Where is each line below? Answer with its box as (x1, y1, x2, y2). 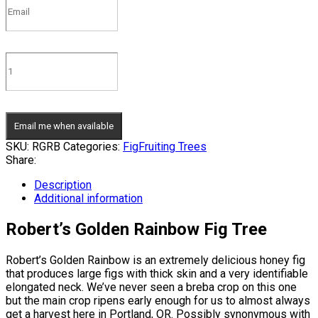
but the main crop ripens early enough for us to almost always (6, 293, 310, 307)
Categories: (63, 139, 120, 153)
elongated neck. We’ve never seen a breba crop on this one (6, 280, 297, 294)
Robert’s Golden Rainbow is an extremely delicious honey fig (6, 253, 305, 267)
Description (34, 177, 92, 192)
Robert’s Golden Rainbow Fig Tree (6, 219, 267, 239)
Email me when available (14, 120, 114, 131)
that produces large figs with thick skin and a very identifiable (6, 266, 308, 280)
